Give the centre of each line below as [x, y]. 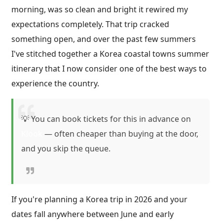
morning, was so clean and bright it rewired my [100, 9]
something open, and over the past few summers [104, 39]
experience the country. [55, 83]
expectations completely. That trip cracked [90, 24]
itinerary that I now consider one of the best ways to [109, 68]
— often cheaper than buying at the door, [120, 134]
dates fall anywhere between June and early [92, 214]
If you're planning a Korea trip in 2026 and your [99, 199]
